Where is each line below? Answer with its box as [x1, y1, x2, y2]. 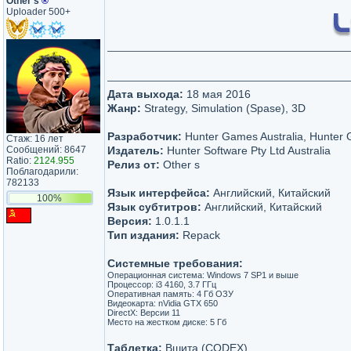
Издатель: [107, 144, 164, 157]
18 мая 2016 [183, 88, 251, 100]
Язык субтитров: [107, 201, 201, 213]
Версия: [107, 215, 152, 227]
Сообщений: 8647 [6, 144, 86, 155]
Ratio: [6, 155, 34, 166]
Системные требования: [107, 257, 243, 270]
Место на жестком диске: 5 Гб [107, 317, 226, 327]
